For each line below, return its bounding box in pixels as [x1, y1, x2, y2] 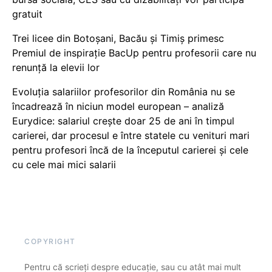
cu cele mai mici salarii [12, 158, 116, 171]
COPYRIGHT [24, 237, 76, 246]
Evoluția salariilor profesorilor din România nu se [12, 86, 235, 98]
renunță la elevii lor [12, 61, 100, 74]
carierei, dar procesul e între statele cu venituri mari [12, 129, 250, 142]
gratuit [12, 8, 42, 21]
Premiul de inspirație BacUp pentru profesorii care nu [12, 47, 256, 59]
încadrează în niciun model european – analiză [12, 100, 224, 113]
